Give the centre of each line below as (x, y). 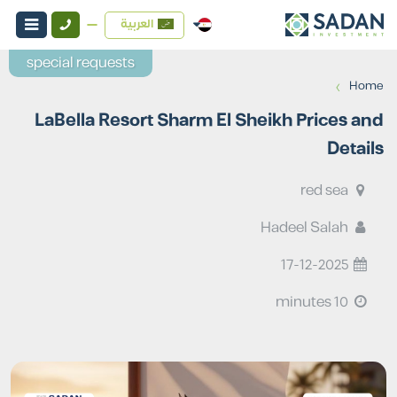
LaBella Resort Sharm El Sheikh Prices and (209, 121)
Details (355, 149)
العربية (137, 23)
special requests (81, 63)
